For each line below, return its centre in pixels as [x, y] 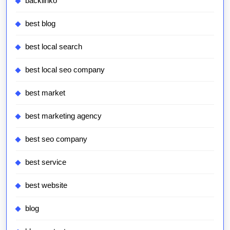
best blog [40, 24]
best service [46, 162]
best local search [54, 47]
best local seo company [65, 70]
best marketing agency [63, 116]
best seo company [56, 139]
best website [46, 185]
